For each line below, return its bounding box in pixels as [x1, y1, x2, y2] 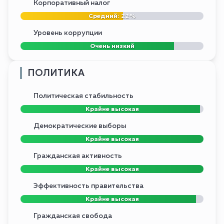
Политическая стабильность [33, 92, 133, 100]
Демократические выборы [33, 122, 126, 130]
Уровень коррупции [33, 29, 102, 37]
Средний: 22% [88, 12, 135, 20]
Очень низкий [89, 42, 134, 50]
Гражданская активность [33, 152, 122, 160]
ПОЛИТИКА [27, 67, 84, 79]
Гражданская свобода [33, 212, 112, 220]
